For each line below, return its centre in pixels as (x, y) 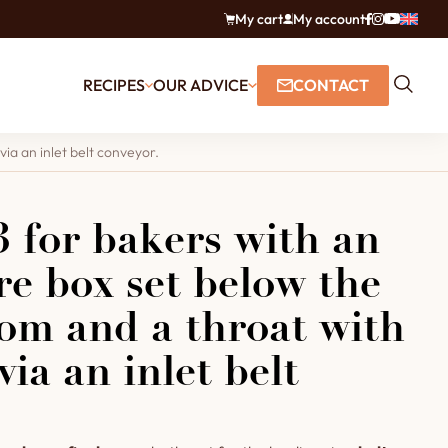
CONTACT (331, 85)
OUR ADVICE (201, 85)
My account (329, 19)
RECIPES (113, 85)
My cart (259, 19)
